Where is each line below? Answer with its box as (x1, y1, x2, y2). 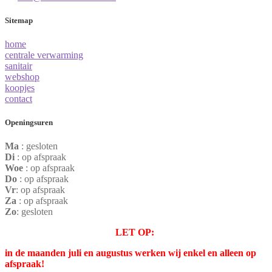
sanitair (5, 61, 32, 72)
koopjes (5, 83, 35, 93)
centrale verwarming (5, 50, 83, 61)
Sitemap (5, 15, 33, 25)
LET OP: (115, 227, 157, 238)
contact (5, 93, 32, 104)
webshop (5, 72, 39, 83)
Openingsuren (5, 118, 53, 127)
